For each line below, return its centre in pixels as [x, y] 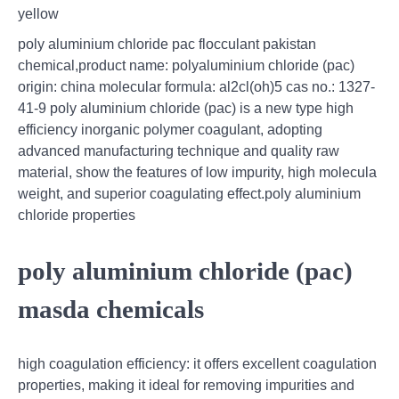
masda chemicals [111, 309]
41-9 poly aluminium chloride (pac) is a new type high [186, 108]
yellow [38, 13]
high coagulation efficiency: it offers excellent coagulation [197, 364]
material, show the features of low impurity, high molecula [197, 172]
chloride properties [77, 215]
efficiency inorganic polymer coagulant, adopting [170, 129]
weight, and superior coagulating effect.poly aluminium [189, 193]
